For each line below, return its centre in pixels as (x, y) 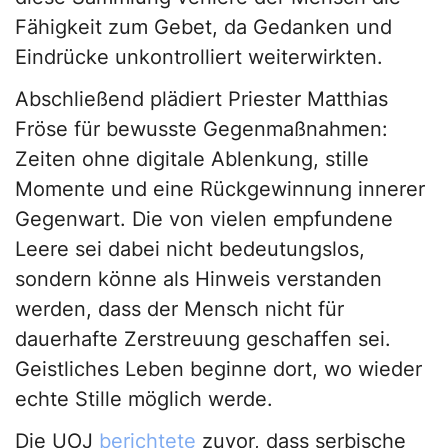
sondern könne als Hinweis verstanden (198, 279)
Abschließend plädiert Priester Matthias (201, 99)
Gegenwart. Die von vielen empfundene (204, 219)
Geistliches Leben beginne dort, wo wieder (218, 369)
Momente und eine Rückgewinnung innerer (220, 189)
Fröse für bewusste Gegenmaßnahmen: (201, 129)
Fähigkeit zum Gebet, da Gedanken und (203, 27)
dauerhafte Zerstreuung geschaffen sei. (203, 339)
